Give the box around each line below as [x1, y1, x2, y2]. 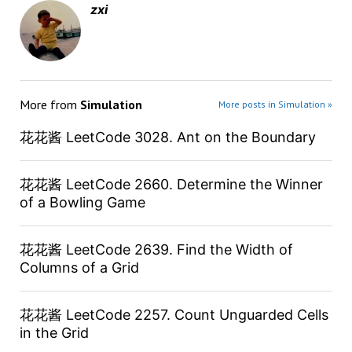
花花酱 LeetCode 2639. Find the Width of [19, 241, 293, 258]
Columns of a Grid [19, 259, 139, 277]
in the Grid [19, 324, 89, 342]
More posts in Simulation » [218, 98, 333, 111]
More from [19, 97, 80, 113]
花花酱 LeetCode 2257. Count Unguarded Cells [19, 306, 328, 324]
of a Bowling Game [19, 194, 145, 211]
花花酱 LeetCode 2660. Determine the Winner [19, 176, 323, 193]
